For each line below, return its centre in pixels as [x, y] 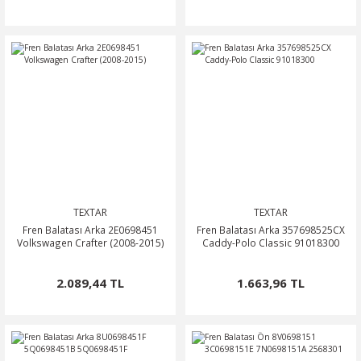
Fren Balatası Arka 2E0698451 [90, 230]
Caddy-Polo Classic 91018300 [271, 243]
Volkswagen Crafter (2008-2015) [90, 243]
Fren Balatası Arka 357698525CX [271, 230]
